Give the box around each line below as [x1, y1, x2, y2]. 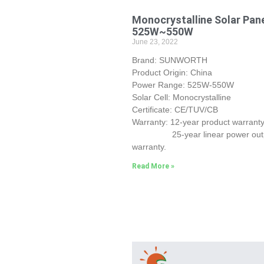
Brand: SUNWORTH [132, 55, 207, 65]
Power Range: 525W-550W [132, 80, 234, 90]
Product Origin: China [132, 68, 212, 78]
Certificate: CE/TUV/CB [132, 105, 218, 115]
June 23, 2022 [132, 38, 178, 47]
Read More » [132, 162, 174, 171]
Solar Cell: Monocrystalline [132, 93, 231, 103]
